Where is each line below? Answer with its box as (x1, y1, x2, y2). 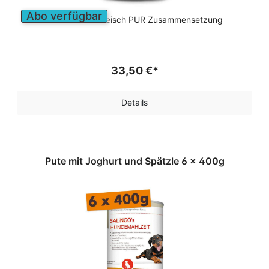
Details (121, 97, 148, 107)
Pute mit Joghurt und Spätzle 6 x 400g (44, 155, 225, 167)
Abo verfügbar (26, 10, 102, 22)
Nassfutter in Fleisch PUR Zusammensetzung (46, 14, 223, 25)
